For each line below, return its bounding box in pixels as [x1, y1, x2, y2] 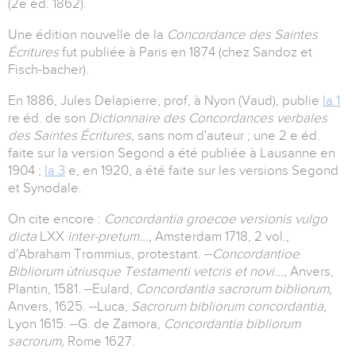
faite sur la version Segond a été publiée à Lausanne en [8, 145, 335, 161]
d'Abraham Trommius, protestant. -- [8, 246, 212, 262]
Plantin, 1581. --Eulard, [8, 281, 136, 297]
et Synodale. [8, 180, 82, 196]
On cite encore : [8, 211, 104, 227]
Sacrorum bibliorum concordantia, [131, 299, 327, 315]
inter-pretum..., [68, 229, 155, 245]
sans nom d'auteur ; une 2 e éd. [137, 128, 320, 144]
